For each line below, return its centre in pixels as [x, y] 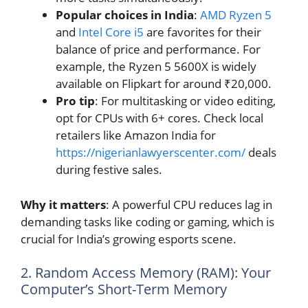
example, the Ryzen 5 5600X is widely [156, 67]
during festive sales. [109, 170]
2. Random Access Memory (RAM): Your [146, 273]
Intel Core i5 [111, 32]
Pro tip [75, 101]
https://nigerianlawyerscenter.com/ [151, 153]
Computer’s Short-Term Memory [124, 289]
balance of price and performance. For [158, 49]
